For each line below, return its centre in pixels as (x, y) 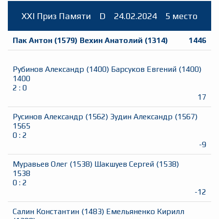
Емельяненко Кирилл (145, 212)
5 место (181, 16)
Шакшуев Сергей (124, 164)
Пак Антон (33, 41)
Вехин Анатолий (111, 41)
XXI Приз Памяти (56, 16)
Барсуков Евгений (144, 69)
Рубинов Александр (48, 69)
